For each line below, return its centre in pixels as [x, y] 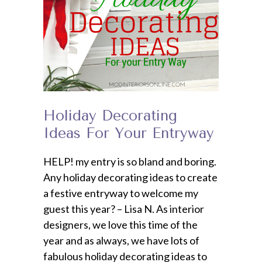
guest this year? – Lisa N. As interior [124, 208]
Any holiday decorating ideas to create [130, 177]
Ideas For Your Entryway [129, 133]
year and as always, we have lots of [121, 240]
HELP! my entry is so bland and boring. [130, 161]
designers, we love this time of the [120, 224]
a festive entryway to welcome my [121, 193]
